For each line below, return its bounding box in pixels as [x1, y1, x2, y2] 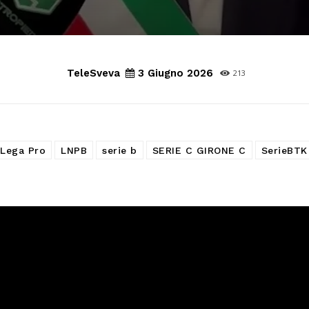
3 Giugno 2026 [138, 67, 213, 80]
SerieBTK [261, 145, 308, 157]
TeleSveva [67, 67, 120, 80]
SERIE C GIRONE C [152, 145, 246, 157]
